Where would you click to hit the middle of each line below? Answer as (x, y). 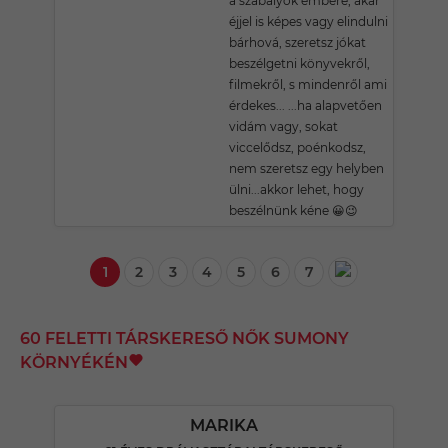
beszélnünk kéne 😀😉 (293, 210)
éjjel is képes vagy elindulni (308, 21)
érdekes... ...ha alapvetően (305, 105)
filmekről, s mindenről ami (308, 84)
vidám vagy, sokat (283, 126)
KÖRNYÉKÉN (74, 362)
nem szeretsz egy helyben (306, 168)
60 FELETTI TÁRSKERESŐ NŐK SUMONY (184, 338)
